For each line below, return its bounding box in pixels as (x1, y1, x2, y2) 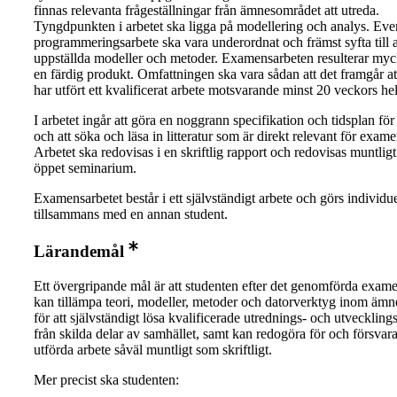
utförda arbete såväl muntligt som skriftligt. (34, 342, 272, 358)
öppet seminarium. (34, 160, 136, 175)
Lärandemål (34, 242, 124, 261)
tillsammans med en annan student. (34, 206, 228, 222)
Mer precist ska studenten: (34, 372, 179, 388)
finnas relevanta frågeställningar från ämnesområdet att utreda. (34, 2, 379, 18)
